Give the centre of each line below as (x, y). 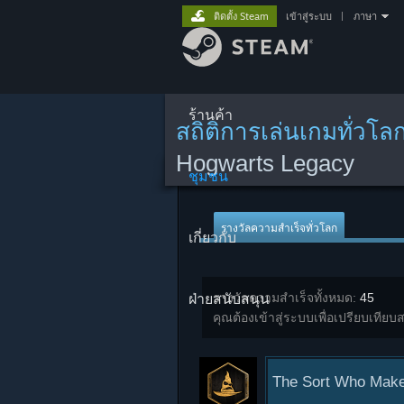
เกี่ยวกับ (212, 237)
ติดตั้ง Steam (241, 16)
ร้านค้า (211, 115)
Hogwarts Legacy (265, 163)
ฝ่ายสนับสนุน (229, 298)
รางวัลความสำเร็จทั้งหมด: (286, 298)
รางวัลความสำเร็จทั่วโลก (279, 228)
